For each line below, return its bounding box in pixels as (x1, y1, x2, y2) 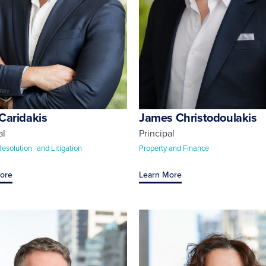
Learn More (139, 168, 182, 180)
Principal (139, 126, 175, 140)
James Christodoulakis (139, 108, 257, 126)
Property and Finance (139, 142, 209, 153)
